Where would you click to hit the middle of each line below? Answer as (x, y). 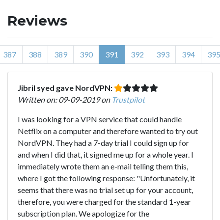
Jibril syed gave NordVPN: (66, 87)
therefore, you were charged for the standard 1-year (104, 201)
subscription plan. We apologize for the (83, 213)
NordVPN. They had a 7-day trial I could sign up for (103, 142)
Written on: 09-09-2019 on (65, 99)
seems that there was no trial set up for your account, (105, 190)
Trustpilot (128, 99)
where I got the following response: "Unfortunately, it (106, 178)
